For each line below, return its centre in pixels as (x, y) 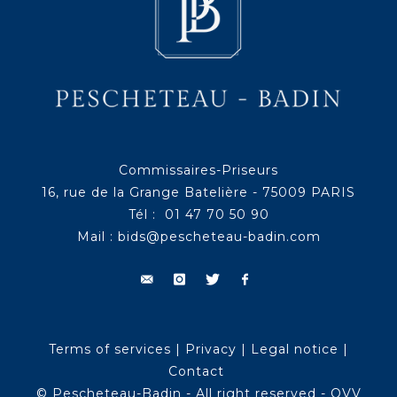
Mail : (97, 237)
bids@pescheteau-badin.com (219, 237)
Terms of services (110, 350)
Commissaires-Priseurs (198, 171)
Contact (196, 372)
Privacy (211, 350)
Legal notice (295, 350)
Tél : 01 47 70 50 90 (198, 215)
